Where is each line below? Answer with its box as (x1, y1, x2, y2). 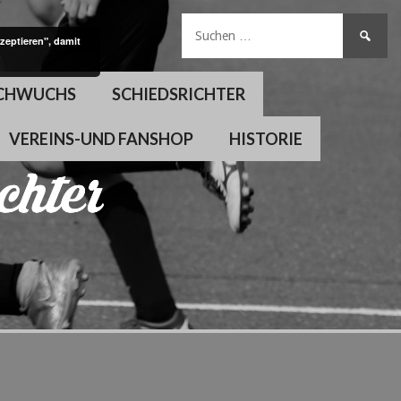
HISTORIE (229, 129, 303, 149)
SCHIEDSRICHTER (112, 84, 246, 104)
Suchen (342, 14, 388, 31)
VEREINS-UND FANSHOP (9, 129, 194, 149)
